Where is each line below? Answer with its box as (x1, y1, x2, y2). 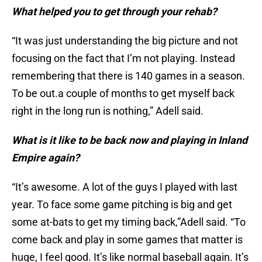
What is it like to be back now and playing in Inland (12, 134, 247, 147)
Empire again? (12, 151, 80, 164)
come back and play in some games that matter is (12, 233, 243, 246)
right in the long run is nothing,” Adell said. (12, 105, 204, 118)
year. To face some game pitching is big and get (12, 198, 232, 211)
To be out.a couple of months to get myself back (12, 87, 235, 100)
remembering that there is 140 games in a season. (12, 70, 245, 82)
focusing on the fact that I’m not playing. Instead (12, 52, 235, 65)
